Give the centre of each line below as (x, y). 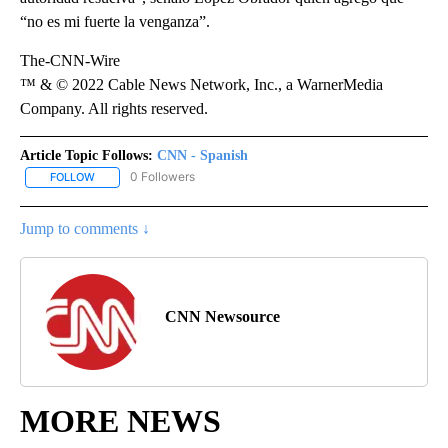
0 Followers (162, 177)
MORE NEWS (120, 420)
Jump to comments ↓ (85, 228)
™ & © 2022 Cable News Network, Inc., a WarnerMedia (201, 85)
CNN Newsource (222, 316)
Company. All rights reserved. (114, 109)
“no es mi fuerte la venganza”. (115, 22)
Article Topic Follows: (86, 156)
